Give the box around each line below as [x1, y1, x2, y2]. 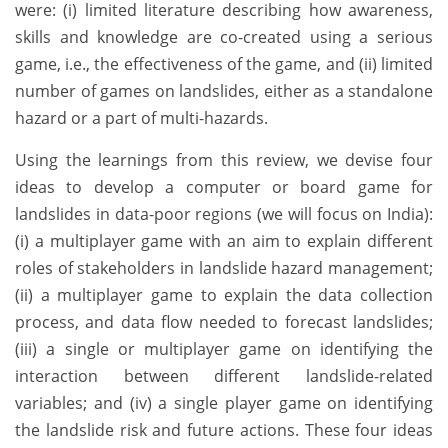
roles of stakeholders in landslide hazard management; [15, 257, 433, 280]
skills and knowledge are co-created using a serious [15, 26, 433, 49]
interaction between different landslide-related [15, 365, 433, 388]
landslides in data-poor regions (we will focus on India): [15, 203, 433, 226]
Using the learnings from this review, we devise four [15, 149, 433, 172]
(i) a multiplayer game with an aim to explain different [15, 230, 433, 253]
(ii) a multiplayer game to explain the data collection [15, 284, 433, 307]
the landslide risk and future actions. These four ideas [15, 419, 433, 442]
